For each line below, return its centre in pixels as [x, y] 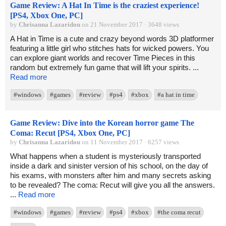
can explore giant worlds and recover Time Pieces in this [103, 58]
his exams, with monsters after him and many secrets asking [110, 176]
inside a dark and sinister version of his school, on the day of [109, 166]
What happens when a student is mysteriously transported [105, 156]
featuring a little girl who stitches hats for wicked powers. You [109, 48]
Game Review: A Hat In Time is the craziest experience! [105, 6]
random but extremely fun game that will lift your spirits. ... [104, 68]
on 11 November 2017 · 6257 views [130, 142]
